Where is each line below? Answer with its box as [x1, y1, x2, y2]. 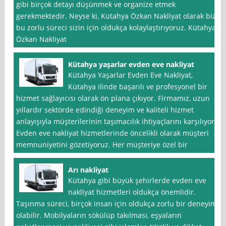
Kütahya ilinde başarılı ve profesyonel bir [68, 82, 208, 92]
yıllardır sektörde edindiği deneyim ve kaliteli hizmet [16, 105, 194, 115]
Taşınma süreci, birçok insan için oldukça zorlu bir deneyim [16, 199, 217, 209]
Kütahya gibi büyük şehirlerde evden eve [68, 176, 207, 186]
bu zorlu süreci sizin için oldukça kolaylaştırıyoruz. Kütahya [16, 23, 216, 33]
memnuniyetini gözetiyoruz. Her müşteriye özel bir [16, 140, 188, 150]
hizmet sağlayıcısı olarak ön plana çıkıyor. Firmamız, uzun [16, 93, 210, 103]
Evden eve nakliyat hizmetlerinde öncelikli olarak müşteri [16, 128, 209, 138]
